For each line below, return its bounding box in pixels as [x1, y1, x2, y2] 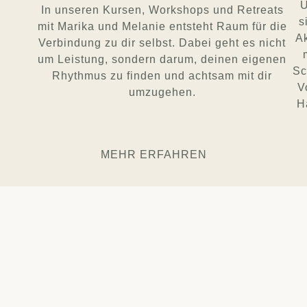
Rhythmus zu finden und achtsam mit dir [52, 69, 273, 82]
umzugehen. [128, 86, 196, 98]
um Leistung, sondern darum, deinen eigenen [38, 53, 287, 65]
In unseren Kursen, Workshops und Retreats [40, 3, 284, 16]
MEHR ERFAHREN [100, 148, 207, 160]
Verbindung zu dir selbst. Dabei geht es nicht [38, 36, 286, 49]
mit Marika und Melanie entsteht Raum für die [37, 20, 287, 32]
